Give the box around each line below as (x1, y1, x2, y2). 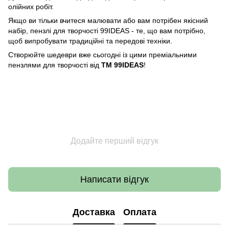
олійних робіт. (8, 3, 54, 11)
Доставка (73, 207, 115, 217)
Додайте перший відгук (71, 136, 158, 145)
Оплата (123, 207, 156, 217)
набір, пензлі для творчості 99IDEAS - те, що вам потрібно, (8, 27, 205, 35)
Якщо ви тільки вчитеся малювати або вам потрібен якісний (8, 16, 208, 25)
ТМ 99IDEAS (101, 61, 144, 69)
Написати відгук (80, 174, 149, 185)
